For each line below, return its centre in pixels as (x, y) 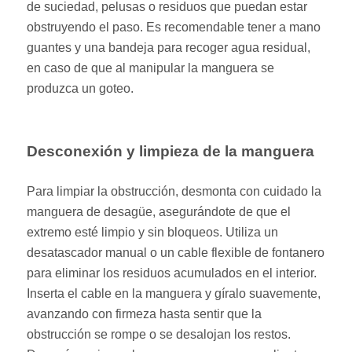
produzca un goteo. (81, 88)
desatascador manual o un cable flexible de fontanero (176, 252)
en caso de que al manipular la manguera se (151, 68)
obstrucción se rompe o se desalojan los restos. (159, 334)
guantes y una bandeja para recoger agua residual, (169, 47)
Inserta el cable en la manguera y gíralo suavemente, (174, 293)
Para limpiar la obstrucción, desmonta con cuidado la (174, 191)
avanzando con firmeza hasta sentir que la (145, 313)
